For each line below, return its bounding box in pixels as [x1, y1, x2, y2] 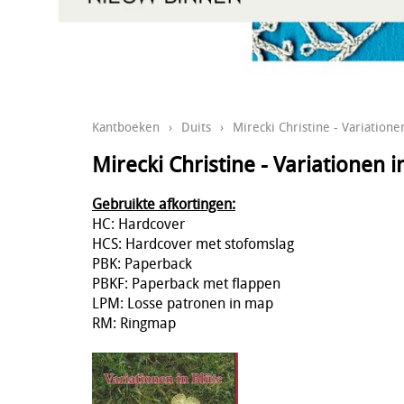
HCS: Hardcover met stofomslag [92, 233, 294, 253]
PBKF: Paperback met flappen [92, 272, 280, 293]
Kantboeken [92, 118, 160, 136]
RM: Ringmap [92, 312, 176, 333]
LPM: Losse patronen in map [92, 292, 273, 313]
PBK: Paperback [92, 252, 192, 273]
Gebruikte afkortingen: [92, 193, 235, 214]
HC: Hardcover [92, 213, 185, 234]
